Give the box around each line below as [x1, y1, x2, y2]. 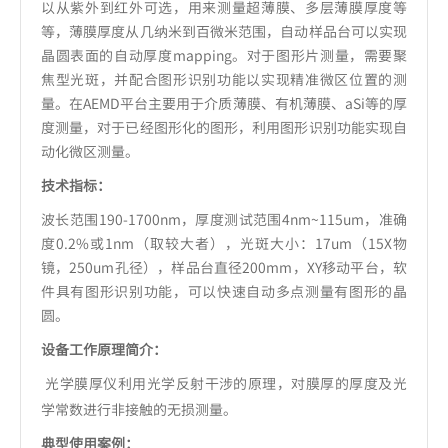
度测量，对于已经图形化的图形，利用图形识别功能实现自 [41, 117, 407, 138]
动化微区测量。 [41, 141, 139, 162]
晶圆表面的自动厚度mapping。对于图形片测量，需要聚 [41, 45, 407, 66]
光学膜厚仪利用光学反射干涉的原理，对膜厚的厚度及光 [45, 373, 408, 394]
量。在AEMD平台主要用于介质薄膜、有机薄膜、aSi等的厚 [41, 93, 407, 114]
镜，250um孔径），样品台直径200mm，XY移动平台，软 [41, 257, 407, 278]
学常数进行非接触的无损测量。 [41, 399, 237, 420]
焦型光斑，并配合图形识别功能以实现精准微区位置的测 [41, 69, 407, 90]
